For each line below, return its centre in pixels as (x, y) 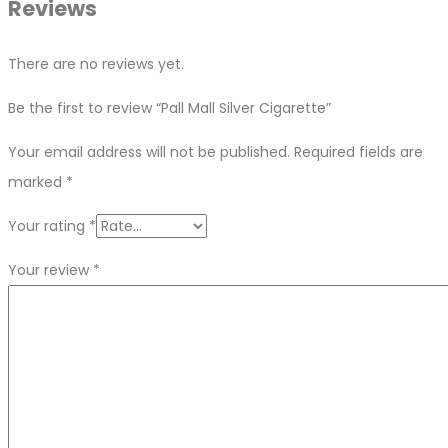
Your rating (48, 225)
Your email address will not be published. (149, 151)
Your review (50, 269)
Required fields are (358, 151)
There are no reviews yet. (96, 63)
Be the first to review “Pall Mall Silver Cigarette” (169, 107)
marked (37, 181)
